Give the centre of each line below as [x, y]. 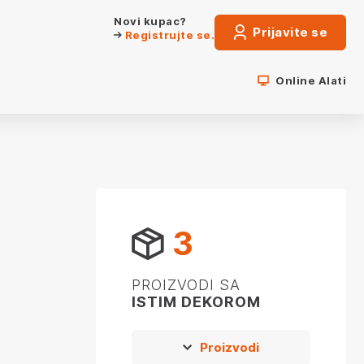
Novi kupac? [150, 21]
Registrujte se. [169, 35]
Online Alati [311, 80]
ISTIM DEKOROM [196, 302]
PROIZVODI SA [186, 285]
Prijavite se [288, 32]
